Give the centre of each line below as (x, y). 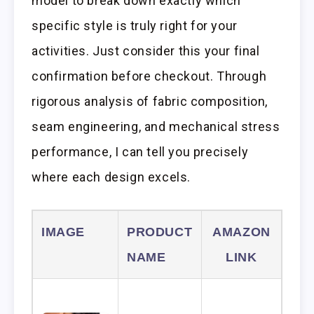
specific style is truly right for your (135, 26)
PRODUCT (160, 232)
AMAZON (241, 232)
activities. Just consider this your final (146, 51)
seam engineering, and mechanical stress (156, 127)
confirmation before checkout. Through (149, 76)
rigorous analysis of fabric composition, (150, 102)
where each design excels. (111, 177)
